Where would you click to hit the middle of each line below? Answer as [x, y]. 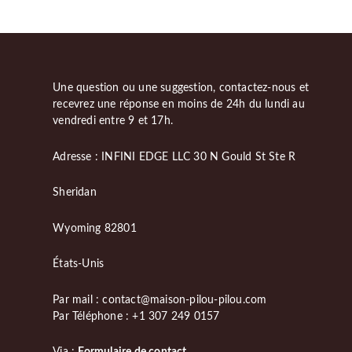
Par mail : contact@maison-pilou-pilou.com [160, 300]
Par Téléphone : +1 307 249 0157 [136, 316]
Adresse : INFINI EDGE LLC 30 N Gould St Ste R [176, 157]
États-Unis [79, 264]
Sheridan [75, 193]
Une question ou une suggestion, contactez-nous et [181, 88]
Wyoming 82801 [95, 228]
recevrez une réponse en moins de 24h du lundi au [179, 105]
